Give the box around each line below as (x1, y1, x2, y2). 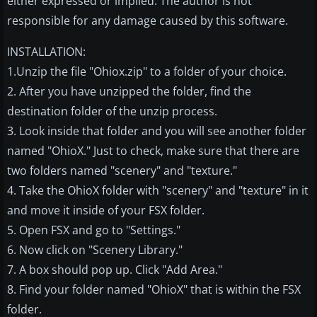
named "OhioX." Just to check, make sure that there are (7, 143, 299, 159)
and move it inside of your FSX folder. (7, 202, 204, 219)
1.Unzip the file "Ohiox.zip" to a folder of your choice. (7, 64, 287, 80)
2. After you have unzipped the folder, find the (7, 83, 251, 100)
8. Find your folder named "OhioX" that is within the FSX (7, 282, 301, 298)
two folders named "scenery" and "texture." (7, 163, 237, 179)
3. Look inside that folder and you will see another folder (7, 123, 306, 139)
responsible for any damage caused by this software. (7, 13, 288, 29)
